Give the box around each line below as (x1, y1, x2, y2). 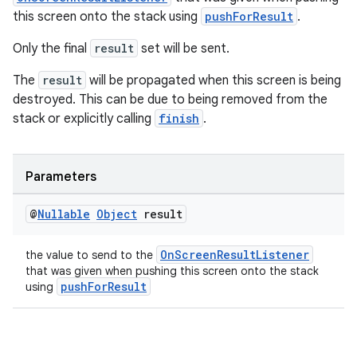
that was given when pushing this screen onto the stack (25, 264, 319, 278)
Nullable (37, 206, 90, 222)
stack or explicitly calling (13, 111, 155, 127)
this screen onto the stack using (13, 9, 201, 25)
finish (159, 111, 199, 126)
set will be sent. (138, 41, 229, 57)
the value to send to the (25, 248, 156, 262)
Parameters (25, 169, 96, 185)
